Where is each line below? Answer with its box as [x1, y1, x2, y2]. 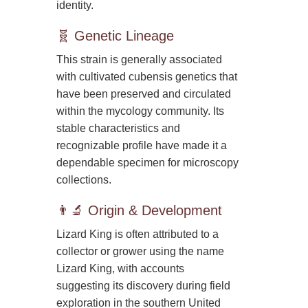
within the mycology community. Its [56, 104, 225, 117]
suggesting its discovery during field [56, 279, 231, 291]
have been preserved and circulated [56, 87, 232, 100]
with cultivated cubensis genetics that [56, 70, 238, 82]
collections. [56, 173, 112, 186]
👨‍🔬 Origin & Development [56, 202, 223, 218]
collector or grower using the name [56, 245, 225, 257]
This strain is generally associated [56, 53, 223, 65]
